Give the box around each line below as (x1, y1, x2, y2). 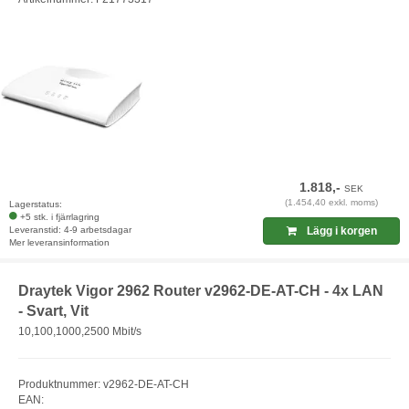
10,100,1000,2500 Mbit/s (18, 324, 142, 338)
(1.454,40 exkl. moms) (285, 197, 379, 208)
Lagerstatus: (9, 199, 62, 210)
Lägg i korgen (303, 225, 377, 238)
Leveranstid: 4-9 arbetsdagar (9, 225, 131, 236)
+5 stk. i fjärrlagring (20, 212, 100, 223)
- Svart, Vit (18, 303, 89, 320)
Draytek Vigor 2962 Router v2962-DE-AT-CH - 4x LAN (18, 283, 383, 299)
